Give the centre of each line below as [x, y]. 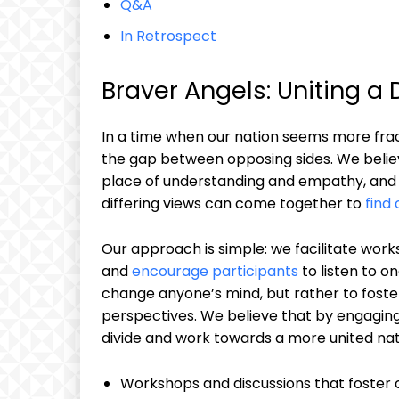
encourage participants [215, 271]
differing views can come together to [233, 204]
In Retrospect [168, 36]
